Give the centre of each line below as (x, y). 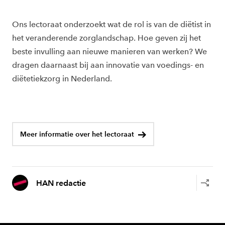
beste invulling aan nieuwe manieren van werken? (103, 52)
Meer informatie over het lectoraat (77, 134)
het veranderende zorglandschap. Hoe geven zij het (106, 38)
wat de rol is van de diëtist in (158, 25)
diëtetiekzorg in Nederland (61, 79)
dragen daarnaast (45, 65)
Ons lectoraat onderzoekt (59, 25)
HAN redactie (61, 183)
